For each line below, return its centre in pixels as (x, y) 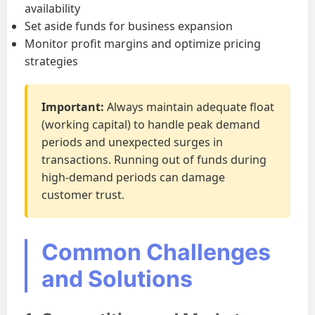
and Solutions (117, 279)
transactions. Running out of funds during (154, 160)
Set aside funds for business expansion (129, 26)
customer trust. (83, 195)
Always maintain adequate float (189, 107)
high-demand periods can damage (133, 177)
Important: (73, 107)
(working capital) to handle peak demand (151, 124)
